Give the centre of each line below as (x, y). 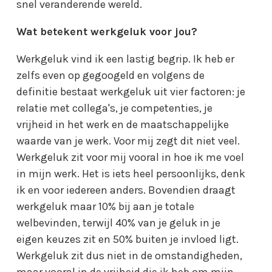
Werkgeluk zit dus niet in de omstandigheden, (130, 255)
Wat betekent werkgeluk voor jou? (107, 31)
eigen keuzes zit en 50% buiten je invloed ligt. (128, 239)
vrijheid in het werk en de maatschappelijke (123, 124)
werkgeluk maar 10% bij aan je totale (106, 206)
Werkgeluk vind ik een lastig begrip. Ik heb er (126, 59)
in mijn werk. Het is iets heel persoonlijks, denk (131, 173)
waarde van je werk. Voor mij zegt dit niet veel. (128, 141)
